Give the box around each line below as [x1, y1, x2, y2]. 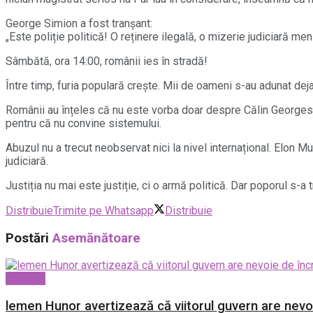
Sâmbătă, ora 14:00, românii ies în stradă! [6, 54, 208, 68]
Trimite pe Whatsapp [53, 203, 154, 217]
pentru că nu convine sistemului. [6, 116, 161, 130]
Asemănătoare [52, 230, 140, 246]
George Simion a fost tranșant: [6, 16, 152, 30]
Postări [6, 230, 52, 246]
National [6, 272, 45, 286]
